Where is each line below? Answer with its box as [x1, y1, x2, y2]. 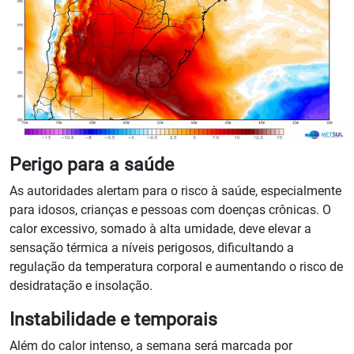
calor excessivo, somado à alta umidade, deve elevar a [9, 221, 311, 237]
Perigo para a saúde [9, 153, 174, 176]
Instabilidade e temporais [9, 308, 217, 331]
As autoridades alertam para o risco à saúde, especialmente [9, 183, 341, 199]
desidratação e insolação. [9, 278, 153, 294]
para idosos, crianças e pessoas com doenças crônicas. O [9, 202, 331, 218]
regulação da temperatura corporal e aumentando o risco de [9, 259, 343, 275]
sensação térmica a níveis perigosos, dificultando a [9, 240, 294, 256]
